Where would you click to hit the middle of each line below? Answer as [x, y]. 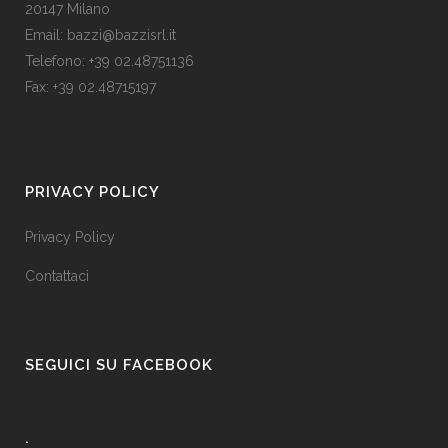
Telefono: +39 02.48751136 [109, 61]
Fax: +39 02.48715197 [90, 87]
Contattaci [57, 276]
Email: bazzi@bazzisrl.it [100, 35]
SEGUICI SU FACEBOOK [119, 365]
